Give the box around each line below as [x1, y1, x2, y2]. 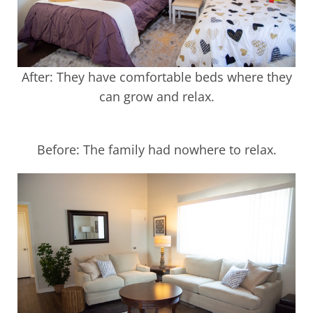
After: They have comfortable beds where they [21, 68, 292, 86]
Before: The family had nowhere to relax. [36, 141, 277, 159]
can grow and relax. [99, 88, 214, 105]
